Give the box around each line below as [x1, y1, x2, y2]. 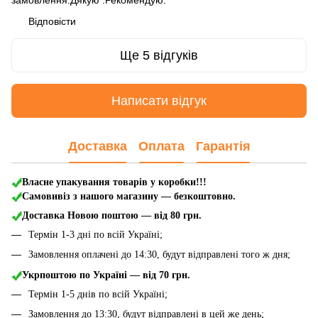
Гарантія [195, 138, 251, 153]
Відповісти [28, 16, 76, 28]
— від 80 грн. [141, 210, 202, 221]
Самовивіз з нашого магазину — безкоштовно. [22, 191, 236, 202]
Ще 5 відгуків [120, 48, 198, 62]
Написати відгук [111, 93, 207, 108]
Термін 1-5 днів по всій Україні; [28, 288, 168, 300]
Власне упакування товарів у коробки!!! [22, 177, 207, 188]
